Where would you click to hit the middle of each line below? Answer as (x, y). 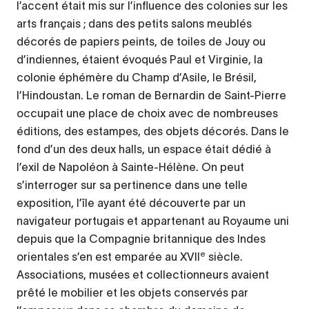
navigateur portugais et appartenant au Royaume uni (153, 221)
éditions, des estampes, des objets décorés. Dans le (153, 131)
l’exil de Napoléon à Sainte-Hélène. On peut (130, 167)
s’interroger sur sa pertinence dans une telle (132, 185)
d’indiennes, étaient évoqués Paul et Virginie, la (140, 60)
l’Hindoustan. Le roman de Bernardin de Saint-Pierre (151, 96)
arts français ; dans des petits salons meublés (134, 24)
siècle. (224, 257)
